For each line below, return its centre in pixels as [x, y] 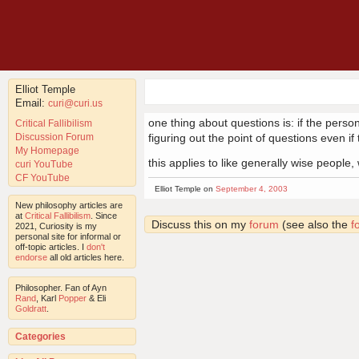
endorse [31, 257]
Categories [40, 336]
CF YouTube [42, 177]
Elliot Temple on [185, 188]
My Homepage [47, 150]
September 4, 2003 [251, 188]
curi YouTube [44, 164]
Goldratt [31, 308]
